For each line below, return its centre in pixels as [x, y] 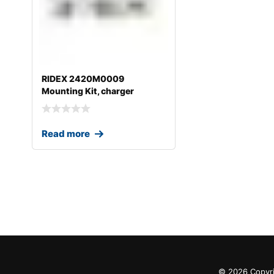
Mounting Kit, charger [88, 91]
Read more [66, 133]
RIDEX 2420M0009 [83, 79]
